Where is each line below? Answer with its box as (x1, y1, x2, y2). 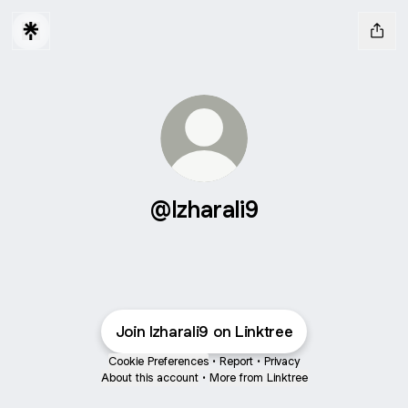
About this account (100, 370, 199, 385)
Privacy (264, 353, 300, 369)
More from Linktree (209, 370, 308, 385)
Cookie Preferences (108, 353, 209, 369)
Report (219, 353, 253, 369)
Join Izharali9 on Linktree (115, 321, 293, 342)
